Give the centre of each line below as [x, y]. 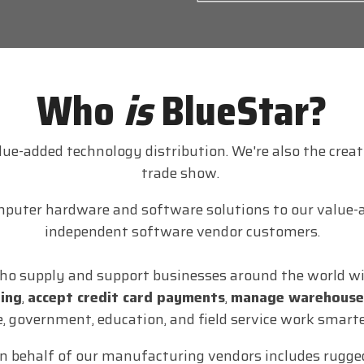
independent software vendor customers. [182, 231]
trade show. [182, 173]
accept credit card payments [126, 297]
